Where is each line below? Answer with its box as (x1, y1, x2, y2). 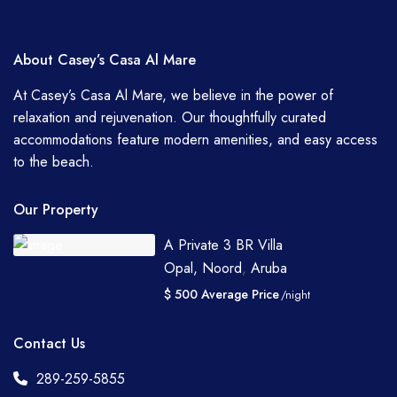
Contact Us (13, 333, 86, 354)
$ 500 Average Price (164, 285, 280, 304)
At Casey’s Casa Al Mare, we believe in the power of (13, 85, 334, 106)
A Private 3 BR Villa (164, 235, 284, 256)
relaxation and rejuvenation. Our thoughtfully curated (13, 107, 327, 128)
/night (277, 287, 311, 304)
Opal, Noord (164, 258, 243, 279)
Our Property (13, 199, 99, 221)
